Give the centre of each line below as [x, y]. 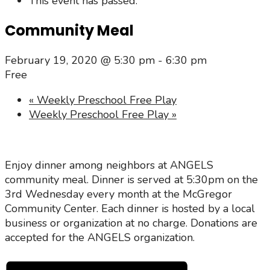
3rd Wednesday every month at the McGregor [118, 194]
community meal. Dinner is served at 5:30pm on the [131, 179]
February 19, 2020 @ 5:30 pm [80, 60]
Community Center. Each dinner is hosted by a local [130, 208]
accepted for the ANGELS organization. [100, 237]
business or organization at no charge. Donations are [131, 223]
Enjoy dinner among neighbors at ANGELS [109, 165]
